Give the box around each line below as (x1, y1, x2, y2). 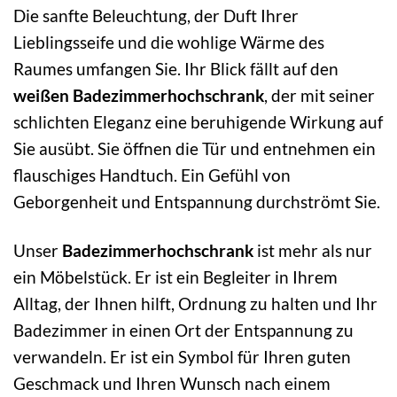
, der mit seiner (264, 84, 375, 105)
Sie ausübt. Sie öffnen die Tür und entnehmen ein (13, 137, 376, 159)
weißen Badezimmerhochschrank (13, 84, 264, 105)
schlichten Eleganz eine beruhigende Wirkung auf (13, 111, 383, 132)
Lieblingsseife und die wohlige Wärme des (13, 31, 324, 52)
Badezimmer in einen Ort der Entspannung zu (13, 319, 354, 340)
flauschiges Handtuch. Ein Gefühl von (13, 164, 291, 185)
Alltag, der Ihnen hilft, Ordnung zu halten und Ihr (13, 292, 378, 314)
